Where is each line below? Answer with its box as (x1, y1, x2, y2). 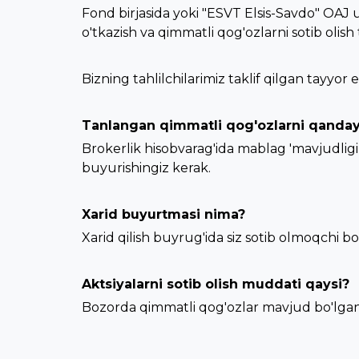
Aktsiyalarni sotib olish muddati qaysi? (82, 276, 349, 292)
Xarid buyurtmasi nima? (82, 207, 245, 222)
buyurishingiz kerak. (82, 160, 211, 175)
